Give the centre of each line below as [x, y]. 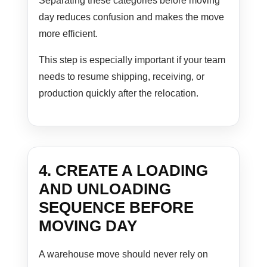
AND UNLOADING [105, 189]
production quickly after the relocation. [119, 94]
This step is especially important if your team [132, 60]
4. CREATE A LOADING [124, 171]
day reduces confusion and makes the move [132, 17]
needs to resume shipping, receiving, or [122, 77]
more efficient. [69, 34]
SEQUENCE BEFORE [117, 208]
